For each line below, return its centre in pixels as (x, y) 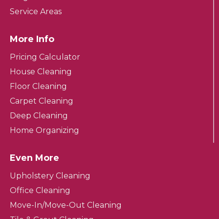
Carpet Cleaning (42, 101)
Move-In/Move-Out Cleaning (66, 205)
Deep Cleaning (39, 116)
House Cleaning (41, 72)
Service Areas (36, 12)
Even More (34, 158)
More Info (32, 39)
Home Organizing (44, 131)
